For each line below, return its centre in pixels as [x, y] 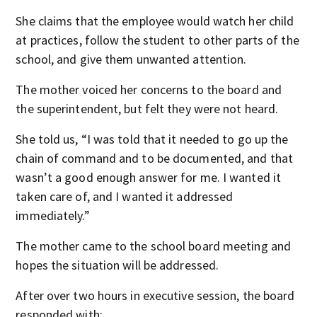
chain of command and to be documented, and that [155, 158]
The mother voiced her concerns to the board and [149, 90]
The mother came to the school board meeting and [154, 246]
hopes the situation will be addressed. [117, 265]
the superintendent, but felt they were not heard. [147, 109]
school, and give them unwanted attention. [131, 59]
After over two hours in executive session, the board [155, 295]
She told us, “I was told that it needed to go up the [152, 139]
